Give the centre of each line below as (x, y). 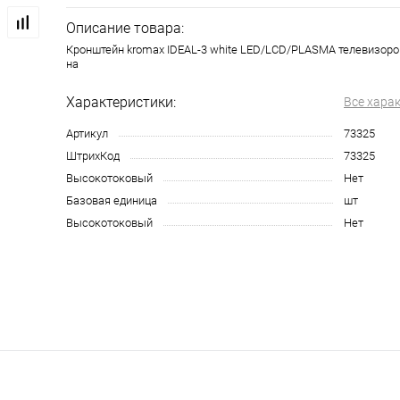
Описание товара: (125, 29)
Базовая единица (112, 201)
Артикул (87, 134)
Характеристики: (121, 103)
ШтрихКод (93, 156)
